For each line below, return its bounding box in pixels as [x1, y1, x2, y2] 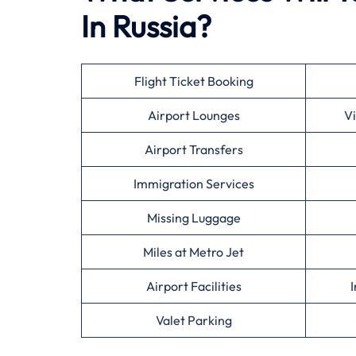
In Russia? [81, 7, 211, 45]
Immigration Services [133, 176, 254, 192]
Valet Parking [155, 312, 232, 328]
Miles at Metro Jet [143, 244, 244, 260]
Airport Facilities [145, 278, 242, 294]
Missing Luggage [146, 210, 241, 226]
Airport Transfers [144, 141, 243, 157]
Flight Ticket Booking [133, 73, 253, 89]
